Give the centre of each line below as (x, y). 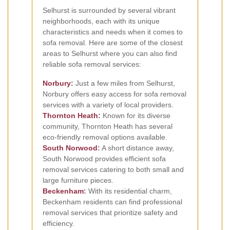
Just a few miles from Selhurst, (124, 83)
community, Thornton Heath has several (108, 127)
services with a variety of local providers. (108, 105)
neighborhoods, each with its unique (101, 21)
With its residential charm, (129, 191)
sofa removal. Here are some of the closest (113, 43)
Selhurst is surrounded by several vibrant (109, 11)
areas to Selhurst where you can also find (110, 54)
